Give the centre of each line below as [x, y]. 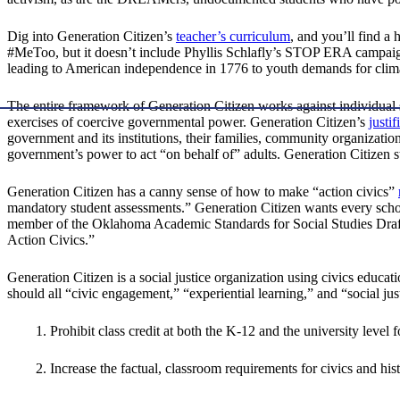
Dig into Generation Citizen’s [92, 37]
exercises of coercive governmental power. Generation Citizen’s [188, 122]
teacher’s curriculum [233, 37]
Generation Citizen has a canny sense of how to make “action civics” [203, 192]
